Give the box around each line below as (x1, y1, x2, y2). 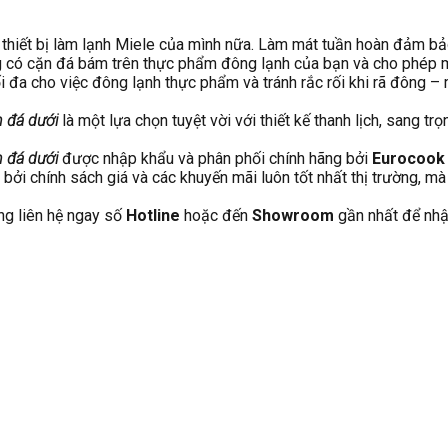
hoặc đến (180, 205, 252, 225)
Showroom (252, 205, 334, 225)
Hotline (126, 205, 180, 225)
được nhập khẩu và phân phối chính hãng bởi (62, 148, 372, 168)
